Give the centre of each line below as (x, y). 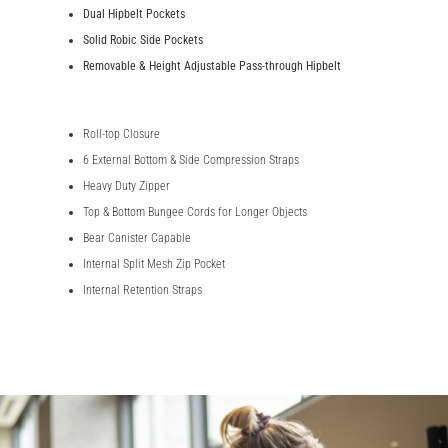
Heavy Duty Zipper (126, 185)
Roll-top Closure (121, 133)
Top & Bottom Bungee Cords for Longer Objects (194, 211)
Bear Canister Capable (136, 237)
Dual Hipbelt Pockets (133, 13)
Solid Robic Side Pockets (142, 39)
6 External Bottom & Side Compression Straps (190, 159)
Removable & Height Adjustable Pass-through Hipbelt (211, 65)
